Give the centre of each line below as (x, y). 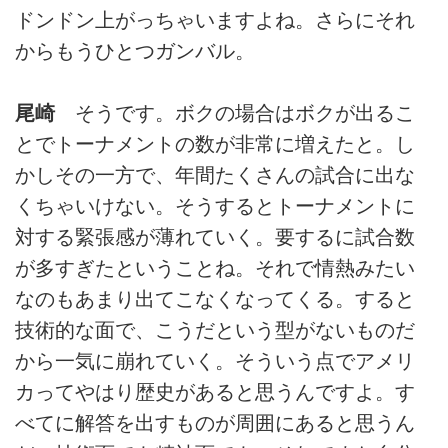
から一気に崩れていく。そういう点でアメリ (215, 361)
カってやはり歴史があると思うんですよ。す (215, 392)
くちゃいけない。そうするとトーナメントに (215, 206)
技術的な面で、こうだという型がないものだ (215, 330)
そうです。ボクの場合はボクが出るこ (235, 113)
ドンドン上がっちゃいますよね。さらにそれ (215, 19)
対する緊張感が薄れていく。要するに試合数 (215, 237)
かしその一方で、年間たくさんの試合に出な (215, 175)
